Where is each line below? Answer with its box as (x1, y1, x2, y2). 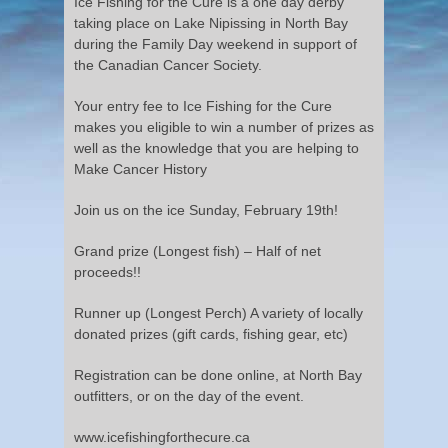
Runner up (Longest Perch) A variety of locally (74, 304, 363, 321)
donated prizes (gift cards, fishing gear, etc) (74, 325, 348, 342)
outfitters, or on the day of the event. (74, 387, 304, 404)
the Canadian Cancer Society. (74, 56, 262, 73)
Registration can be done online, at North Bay (74, 366, 362, 383)
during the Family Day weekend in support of (74, 35, 357, 52)
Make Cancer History (74, 160, 207, 177)
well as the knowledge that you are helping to (74, 139, 359, 156)
